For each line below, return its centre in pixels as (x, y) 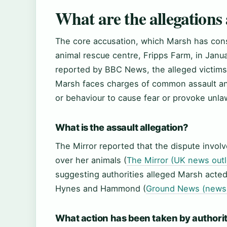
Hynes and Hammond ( (101, 189)
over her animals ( (91, 160)
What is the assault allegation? (122, 127)
